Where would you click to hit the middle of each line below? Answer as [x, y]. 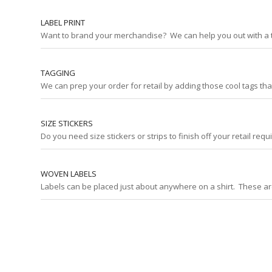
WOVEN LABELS [69, 174]
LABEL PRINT [63, 22]
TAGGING [58, 73]
